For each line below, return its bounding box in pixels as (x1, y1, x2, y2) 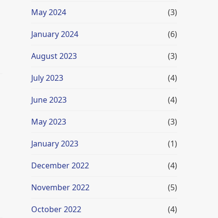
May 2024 (31, 7, 66, 18)
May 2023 (31, 116, 66, 127)
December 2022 (31, 160, 89, 171)
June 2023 (31, 94, 67, 105)
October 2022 (31, 204, 81, 215)
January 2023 (31, 138, 78, 149)
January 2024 (31, 29, 78, 39)
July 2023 (31, 73, 63, 83)
